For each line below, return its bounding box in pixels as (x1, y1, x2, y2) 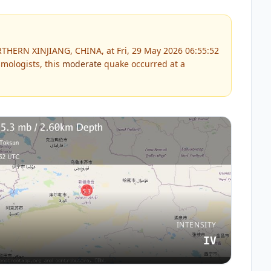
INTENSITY (176, 219, 217, 230)
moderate (62, 58, 102, 70)
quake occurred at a (102, 58, 185, 70)
